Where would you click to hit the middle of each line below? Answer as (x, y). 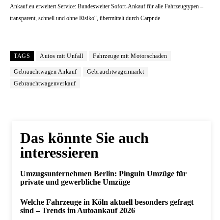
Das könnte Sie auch (84, 138)
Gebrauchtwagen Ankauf (45, 72)
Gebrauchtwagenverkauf (45, 83)
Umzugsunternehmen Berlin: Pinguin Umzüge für (103, 174)
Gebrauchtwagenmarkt (115, 72)
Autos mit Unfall (61, 56)
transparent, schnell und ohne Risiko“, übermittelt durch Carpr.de (85, 18)
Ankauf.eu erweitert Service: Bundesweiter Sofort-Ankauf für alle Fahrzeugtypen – (107, 6)
